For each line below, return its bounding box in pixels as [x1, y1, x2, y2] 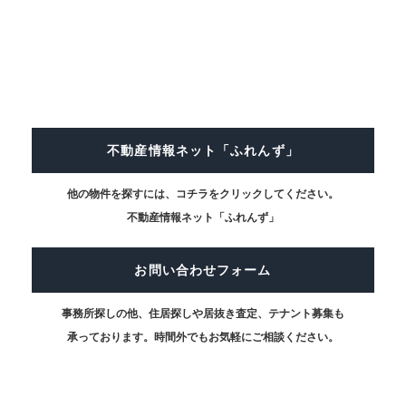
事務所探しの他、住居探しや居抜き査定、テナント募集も [62, 306, 344, 320]
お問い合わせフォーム [134, 262, 272, 277]
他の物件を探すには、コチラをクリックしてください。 [67, 187, 339, 200]
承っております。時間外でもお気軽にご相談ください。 [67, 330, 339, 343]
